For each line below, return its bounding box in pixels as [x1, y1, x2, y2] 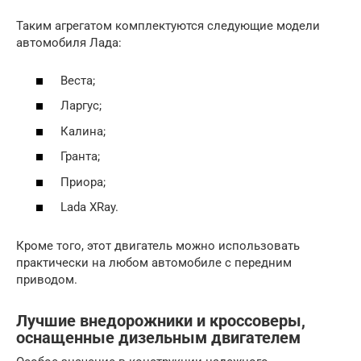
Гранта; [60, 149, 100, 164]
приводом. [16, 272, 77, 288]
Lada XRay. [60, 200, 118, 215]
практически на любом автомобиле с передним [16, 255, 292, 271]
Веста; [60, 73, 95, 88]
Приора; [60, 174, 106, 189]
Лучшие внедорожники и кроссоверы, [16, 311, 305, 330]
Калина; [60, 123, 106, 139]
